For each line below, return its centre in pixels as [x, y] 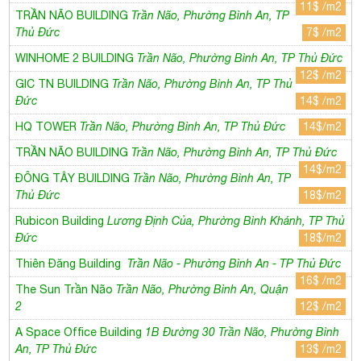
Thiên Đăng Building [72, 259]
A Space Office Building [81, 328]
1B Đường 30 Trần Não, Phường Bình [243, 328]
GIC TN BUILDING [64, 79]
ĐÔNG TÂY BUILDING [75, 174]
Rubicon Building [62, 216]
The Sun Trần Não [66, 285]
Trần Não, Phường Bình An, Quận [203, 285]
